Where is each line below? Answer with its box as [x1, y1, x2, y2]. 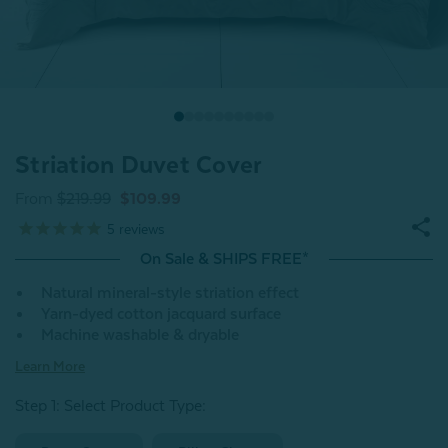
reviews [115, 220, 165, 237]
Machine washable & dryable [41, 326, 239, 345]
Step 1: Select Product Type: [15, 397, 206, 416]
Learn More [15, 358, 85, 375]
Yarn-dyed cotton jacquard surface [41, 305, 281, 324]
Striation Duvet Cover [15, 151, 263, 180]
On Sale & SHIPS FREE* [139, 250, 309, 269]
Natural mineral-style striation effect [41, 284, 299, 303]
